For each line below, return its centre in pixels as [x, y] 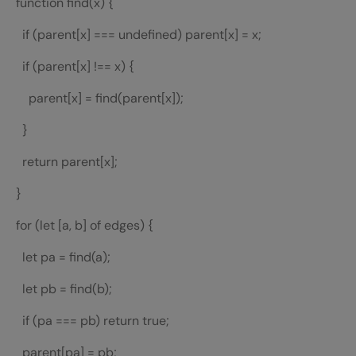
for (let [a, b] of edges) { [81, 226]
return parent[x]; [64, 162]
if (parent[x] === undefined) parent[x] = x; [135, 35]
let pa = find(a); [60, 257]
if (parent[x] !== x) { [72, 67]
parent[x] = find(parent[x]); [97, 99]
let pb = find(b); [61, 289]
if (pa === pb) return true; [89, 321]
